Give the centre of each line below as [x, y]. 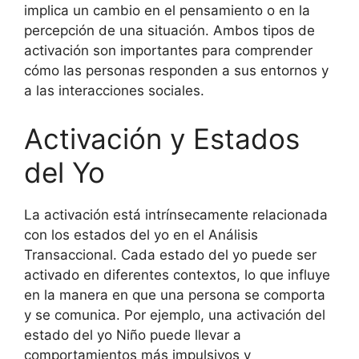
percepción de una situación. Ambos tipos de [169, 30]
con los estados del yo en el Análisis [141, 234]
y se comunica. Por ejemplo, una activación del [175, 315]
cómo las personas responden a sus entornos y [176, 71]
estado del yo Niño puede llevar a [133, 335]
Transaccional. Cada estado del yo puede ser [170, 254]
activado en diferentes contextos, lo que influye [177, 274]
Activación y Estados [162, 138]
